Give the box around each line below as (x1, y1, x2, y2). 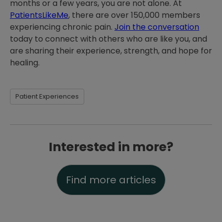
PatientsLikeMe (10, 9, 68, 21)
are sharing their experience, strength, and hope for (10, 45, 212, 56)
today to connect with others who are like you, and (10, 33, 207, 45)
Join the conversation (114, 21, 199, 33)
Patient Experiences (15, 92, 79, 101)
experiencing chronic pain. (10, 21, 114, 33)
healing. (10, 57, 40, 68)
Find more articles (66, 173, 156, 187)
